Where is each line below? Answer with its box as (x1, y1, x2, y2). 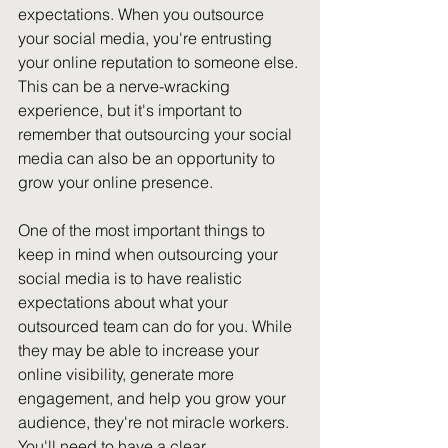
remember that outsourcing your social (18, 124, 296, 144)
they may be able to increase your (18, 340, 263, 360)
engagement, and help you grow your (18, 388, 290, 408)
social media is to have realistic (18, 268, 246, 288)
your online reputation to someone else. (18, 52, 302, 72)
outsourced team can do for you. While (18, 316, 296, 336)
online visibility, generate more (18, 364, 238, 384)
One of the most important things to (18, 220, 269, 240)
